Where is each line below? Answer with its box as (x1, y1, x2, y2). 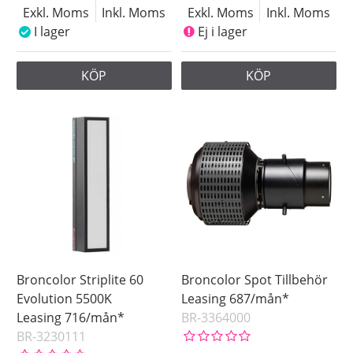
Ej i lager (197, 23, 247, 41)
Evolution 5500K (17, 290, 113, 308)
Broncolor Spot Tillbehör (181, 271, 329, 289)
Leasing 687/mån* (181, 290, 290, 308)
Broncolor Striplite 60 (17, 271, 144, 289)
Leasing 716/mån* (17, 309, 125, 327)
